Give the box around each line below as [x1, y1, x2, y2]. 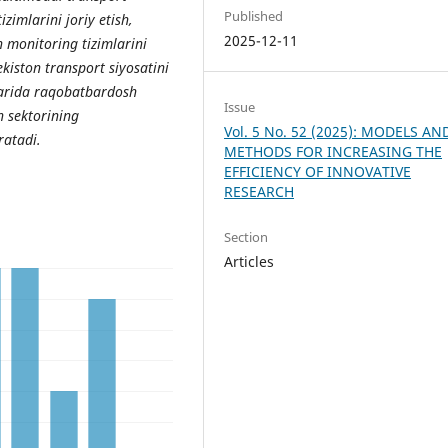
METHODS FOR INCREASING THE [224, 141, 443, 161]
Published [224, 6, 284, 25]
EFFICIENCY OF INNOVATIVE [224, 161, 412, 181]
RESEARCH [224, 181, 295, 201]
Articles [224, 251, 275, 271]
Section [224, 227, 269, 246]
